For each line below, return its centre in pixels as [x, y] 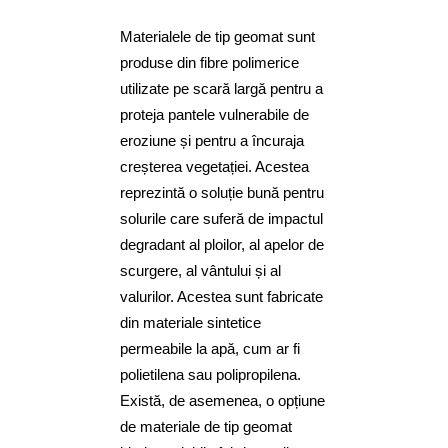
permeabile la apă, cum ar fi [210, 349]
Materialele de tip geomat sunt [217, 37]
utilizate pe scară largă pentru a [221, 89]
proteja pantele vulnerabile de [214, 115]
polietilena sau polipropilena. [210, 375]
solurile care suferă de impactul [221, 219]
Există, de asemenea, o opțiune [222, 401]
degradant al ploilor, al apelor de [222, 245]
